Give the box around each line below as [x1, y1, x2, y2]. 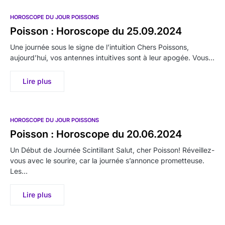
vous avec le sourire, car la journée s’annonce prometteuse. [10, 156, 204, 165]
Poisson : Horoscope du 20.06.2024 [10, 128, 182, 140]
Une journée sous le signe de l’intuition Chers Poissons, [10, 43, 189, 51]
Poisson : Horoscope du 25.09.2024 [10, 25, 182, 37]
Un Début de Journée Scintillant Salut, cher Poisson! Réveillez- [10, 146, 214, 154]
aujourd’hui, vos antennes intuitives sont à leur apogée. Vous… [10, 53, 214, 62]
